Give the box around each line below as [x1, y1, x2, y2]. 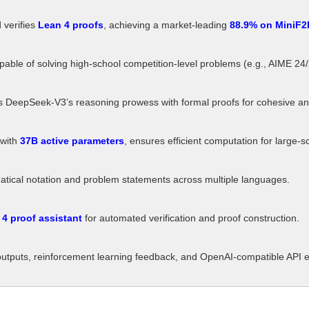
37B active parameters [20, 135, 124, 147]
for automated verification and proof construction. [82, 212, 299, 224]
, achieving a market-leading [103, 19, 230, 31]
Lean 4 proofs [38, 19, 103, 31]
